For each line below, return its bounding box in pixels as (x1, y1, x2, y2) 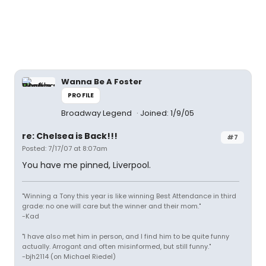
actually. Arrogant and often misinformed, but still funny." (22, 242, 211, 251)
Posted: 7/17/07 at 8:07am (22, 144, 107, 153)
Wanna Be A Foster (61, 76, 142, 87)
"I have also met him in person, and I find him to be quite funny (22, 232, 229, 241)
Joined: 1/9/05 (140, 107, 194, 119)
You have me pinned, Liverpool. (22, 159, 151, 171)
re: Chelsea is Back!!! (22, 130, 118, 142)
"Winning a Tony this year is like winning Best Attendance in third (22, 191, 236, 201)
